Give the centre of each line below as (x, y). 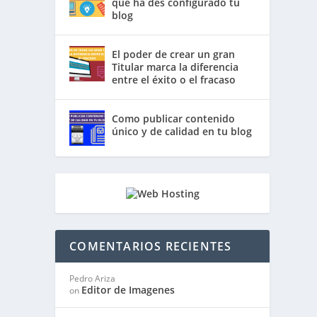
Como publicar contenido (174, 119)
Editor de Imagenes (128, 290)
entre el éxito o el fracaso (174, 80)
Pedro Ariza (93, 279)
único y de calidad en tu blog (182, 132)
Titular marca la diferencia (175, 67)
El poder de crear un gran (174, 54)
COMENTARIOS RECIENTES (151, 247)
